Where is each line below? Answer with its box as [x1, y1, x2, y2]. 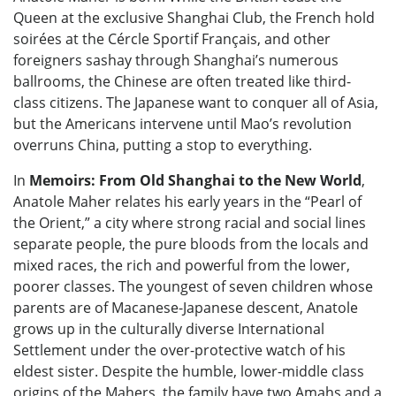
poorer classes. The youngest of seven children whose [13, 277, 373, 297]
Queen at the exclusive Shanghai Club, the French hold [13, 8, 375, 28]
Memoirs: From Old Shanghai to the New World [29, 171, 362, 191]
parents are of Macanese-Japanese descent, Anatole [13, 298, 358, 318]
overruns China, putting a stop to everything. [13, 135, 312, 156]
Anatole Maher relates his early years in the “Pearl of [13, 192, 362, 212]
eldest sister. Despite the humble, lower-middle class [13, 362, 364, 382]
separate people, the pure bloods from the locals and [13, 234, 369, 255]
